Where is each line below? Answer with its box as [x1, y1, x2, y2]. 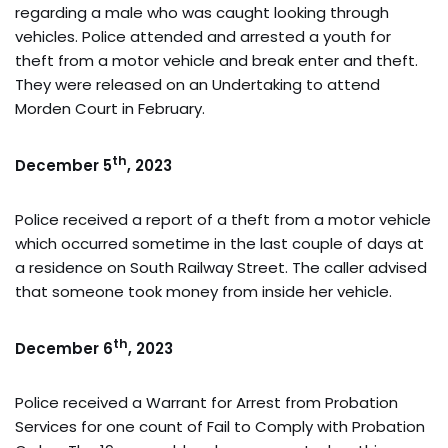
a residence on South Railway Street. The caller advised [15, 256, 427, 278]
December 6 [15, 337, 113, 359]
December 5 [15, 154, 112, 176]
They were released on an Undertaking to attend [15, 73, 380, 95]
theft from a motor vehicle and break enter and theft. [15, 49, 418, 71]
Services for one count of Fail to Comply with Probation [15, 415, 425, 437]
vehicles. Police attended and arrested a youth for [15, 25, 391, 47]
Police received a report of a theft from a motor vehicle [15, 208, 431, 230]
